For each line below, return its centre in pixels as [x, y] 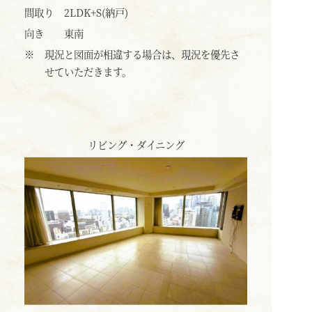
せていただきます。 [88, 71]
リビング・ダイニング [136, 145]
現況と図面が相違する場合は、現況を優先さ [142, 54]
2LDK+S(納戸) [96, 12]
